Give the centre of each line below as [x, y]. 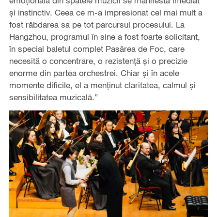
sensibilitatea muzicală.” [53, 97]
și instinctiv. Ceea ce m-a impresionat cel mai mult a [106, 13]
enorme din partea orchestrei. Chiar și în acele [94, 73]
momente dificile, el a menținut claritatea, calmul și [102, 85]
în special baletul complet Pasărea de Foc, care [97, 49]
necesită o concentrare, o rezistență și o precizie [98, 61]
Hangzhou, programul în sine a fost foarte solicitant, [104, 37]
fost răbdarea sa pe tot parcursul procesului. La [97, 25]
